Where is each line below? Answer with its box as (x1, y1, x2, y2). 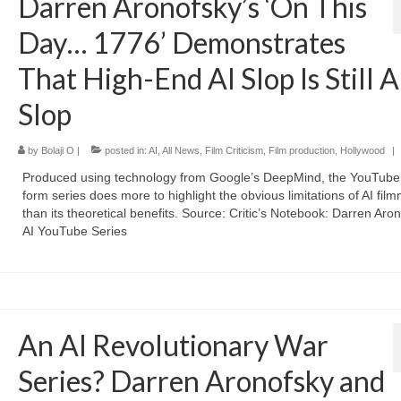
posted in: (101, 144, 149, 156)
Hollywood (339, 144, 385, 156)
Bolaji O (40, 144, 74, 156)
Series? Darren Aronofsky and (17, 363, 385, 398)
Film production (268, 144, 335, 156)
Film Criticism (204, 144, 263, 156)
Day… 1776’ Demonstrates (17, 24, 346, 60)
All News (161, 144, 200, 156)
